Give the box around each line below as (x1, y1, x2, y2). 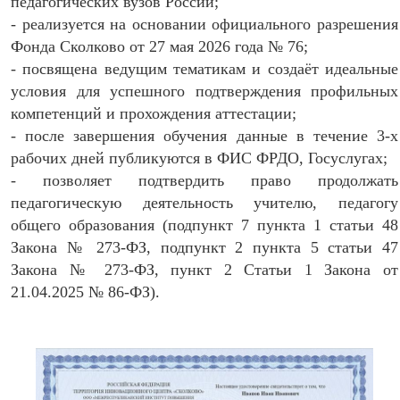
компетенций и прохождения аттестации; (11, 104, 296, 122)
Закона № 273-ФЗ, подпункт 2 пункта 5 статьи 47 (11, 238, 398, 256)
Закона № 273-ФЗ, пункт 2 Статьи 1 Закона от (11, 261, 398, 279)
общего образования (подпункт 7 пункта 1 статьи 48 (11, 216, 398, 234)
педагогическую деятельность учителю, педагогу (11, 194, 398, 212)
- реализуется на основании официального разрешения (11, 15, 398, 33)
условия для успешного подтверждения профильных (11, 82, 398, 100)
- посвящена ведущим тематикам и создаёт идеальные (11, 60, 398, 78)
